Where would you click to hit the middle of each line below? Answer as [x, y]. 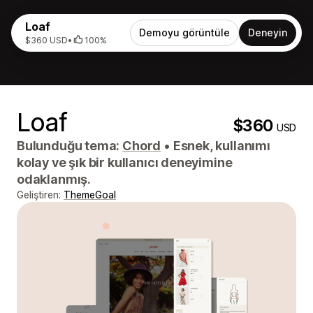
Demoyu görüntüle [184, 32]
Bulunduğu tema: [70, 146]
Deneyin [268, 32]
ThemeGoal [90, 195]
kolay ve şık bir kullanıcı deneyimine [125, 162]
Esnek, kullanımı [220, 146]
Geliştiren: [40, 195]
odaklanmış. [54, 179]
